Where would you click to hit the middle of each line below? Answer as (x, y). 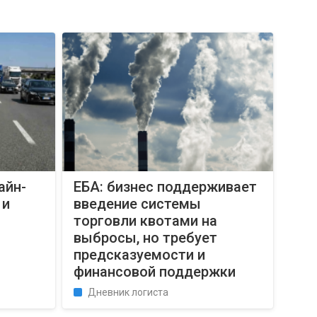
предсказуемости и (140, 255)
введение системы (138, 204)
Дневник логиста (128, 292)
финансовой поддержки (155, 272)
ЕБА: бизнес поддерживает (166, 187)
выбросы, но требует (146, 238)
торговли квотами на (146, 221)
